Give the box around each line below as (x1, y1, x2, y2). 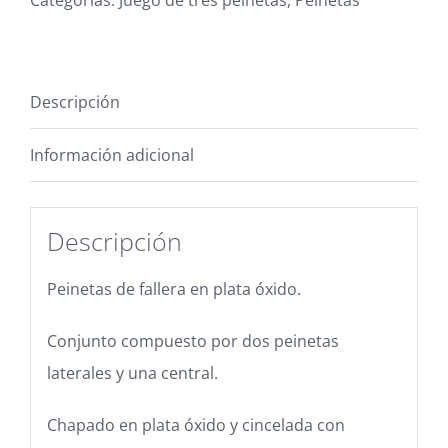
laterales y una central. (46, 361, 218, 384)
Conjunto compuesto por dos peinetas (46, 329, 339, 352)
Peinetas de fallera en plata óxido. (46, 277, 301, 300)
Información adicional (30, 143, 194, 166)
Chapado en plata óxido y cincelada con (46, 413, 345, 436)
